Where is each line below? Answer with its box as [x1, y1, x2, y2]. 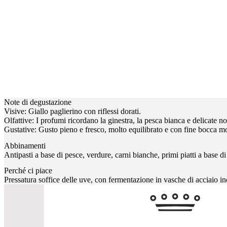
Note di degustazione [4, 98, 71, 107]
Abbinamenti [4, 141, 46, 150]
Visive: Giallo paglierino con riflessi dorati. [4, 107, 141, 116]
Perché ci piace [4, 166, 52, 175]
